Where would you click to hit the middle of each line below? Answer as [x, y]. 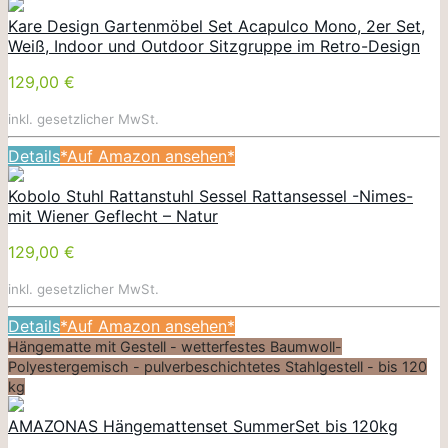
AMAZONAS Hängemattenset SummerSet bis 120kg [203, 425]
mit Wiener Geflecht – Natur [113, 215]
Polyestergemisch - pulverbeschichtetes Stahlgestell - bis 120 [217, 366]
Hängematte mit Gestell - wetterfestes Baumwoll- [175, 346]
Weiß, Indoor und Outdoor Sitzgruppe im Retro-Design [214, 45]
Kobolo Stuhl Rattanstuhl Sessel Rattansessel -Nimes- [210, 195]
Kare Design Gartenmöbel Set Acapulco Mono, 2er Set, [216, 25]
